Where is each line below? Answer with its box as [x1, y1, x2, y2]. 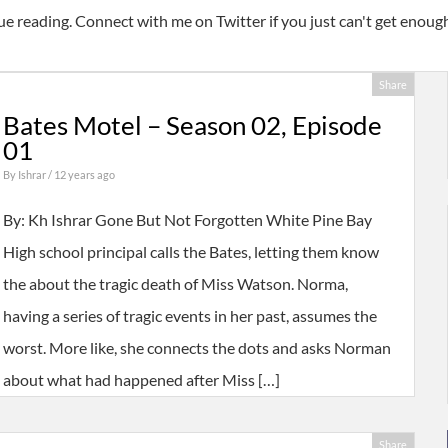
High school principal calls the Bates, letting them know [2, 242, 379, 262]
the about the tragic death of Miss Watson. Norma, [2, 274, 348, 294]
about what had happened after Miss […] [2, 370, 280, 390]
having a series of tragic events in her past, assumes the [2, 306, 377, 326]
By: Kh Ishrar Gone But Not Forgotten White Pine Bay [2, 210, 372, 230]
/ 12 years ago [47, 168, 115, 182]
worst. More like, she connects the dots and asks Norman [2, 338, 391, 358]
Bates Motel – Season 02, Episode [2, 110, 382, 141]
